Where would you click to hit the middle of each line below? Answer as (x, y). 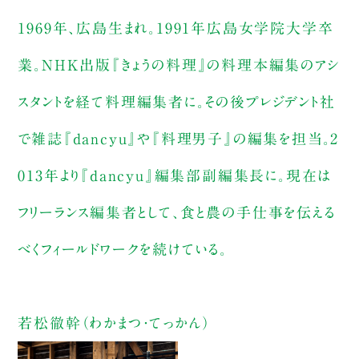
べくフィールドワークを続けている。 (123, 250)
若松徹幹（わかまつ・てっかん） (114, 323)
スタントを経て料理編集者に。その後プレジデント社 (177, 102)
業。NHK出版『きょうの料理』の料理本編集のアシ (179, 65)
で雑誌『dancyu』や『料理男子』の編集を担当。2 (179, 139)
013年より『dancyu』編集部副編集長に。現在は (175, 176)
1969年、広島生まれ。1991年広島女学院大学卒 (176, 28)
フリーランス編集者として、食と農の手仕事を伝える (177, 213)
